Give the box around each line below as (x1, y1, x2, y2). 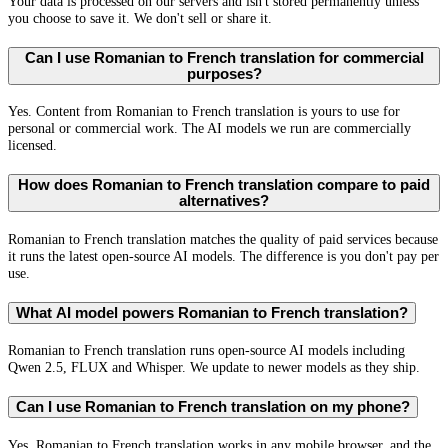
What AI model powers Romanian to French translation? (16, 304, 408, 321)
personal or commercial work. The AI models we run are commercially (8, 120, 411, 137)
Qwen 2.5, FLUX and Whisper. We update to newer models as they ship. (8, 359, 420, 376)
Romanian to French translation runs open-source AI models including (8, 342, 405, 359)
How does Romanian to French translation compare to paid (18, 177, 430, 194)
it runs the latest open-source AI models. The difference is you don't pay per (8, 247, 439, 264)
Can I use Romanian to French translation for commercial (24, 49, 424, 66)
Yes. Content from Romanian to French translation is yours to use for (8, 103, 400, 120)
